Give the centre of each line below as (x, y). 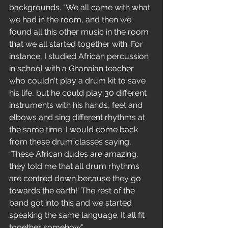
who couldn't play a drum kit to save (78, 81)
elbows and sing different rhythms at (78, 117)
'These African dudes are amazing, (75, 154)
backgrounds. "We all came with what (81, 7)
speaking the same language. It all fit (78, 215)
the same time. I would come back (75, 130)
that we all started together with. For (77, 44)
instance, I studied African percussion (80, 56)
